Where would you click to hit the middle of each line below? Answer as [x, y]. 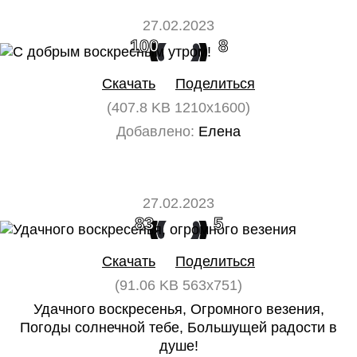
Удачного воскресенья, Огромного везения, [178, 309]
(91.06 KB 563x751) [178, 285]
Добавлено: [155, 131]
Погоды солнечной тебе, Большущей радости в [178, 328]
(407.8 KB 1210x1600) [178, 108]
